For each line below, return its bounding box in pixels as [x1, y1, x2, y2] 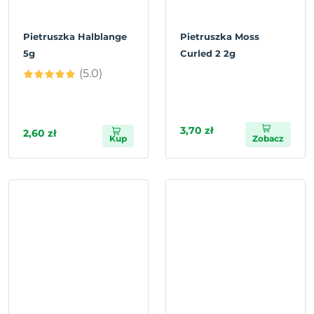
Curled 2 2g [180, 48, 235, 60]
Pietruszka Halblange [23, 31, 127, 43]
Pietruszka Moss [180, 31, 259, 43]
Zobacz [252, 133, 284, 144]
